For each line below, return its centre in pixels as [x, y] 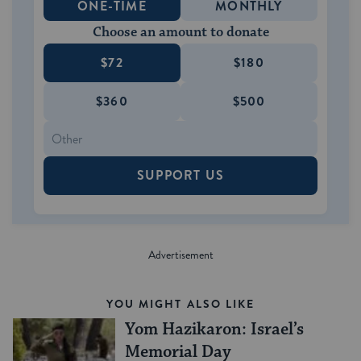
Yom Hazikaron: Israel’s [214, 330]
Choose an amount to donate [180, 33]
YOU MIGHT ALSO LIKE [180, 304]
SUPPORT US [180, 176]
